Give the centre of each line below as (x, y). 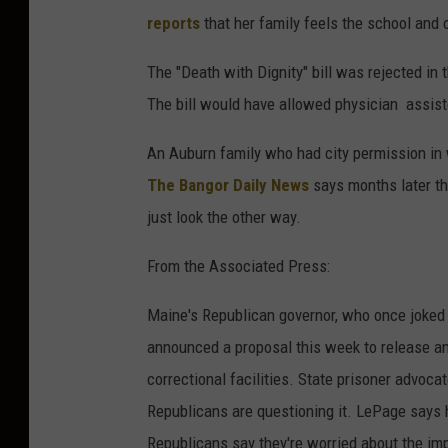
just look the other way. (224, 217)
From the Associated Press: (238, 266)
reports (173, 23)
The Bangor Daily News (228, 185)
